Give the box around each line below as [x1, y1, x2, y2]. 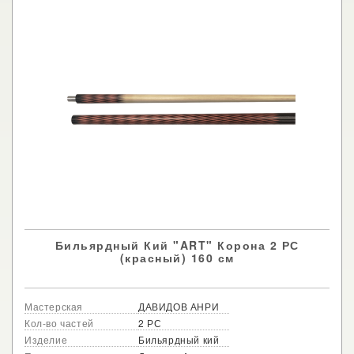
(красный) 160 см [119, 250, 235, 266]
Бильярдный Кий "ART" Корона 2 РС [55, 237, 299, 254]
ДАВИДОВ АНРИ [138, 299, 220, 313]
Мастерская [24, 299, 83, 313]
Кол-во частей [24, 315, 94, 330]
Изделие [24, 332, 68, 346]
